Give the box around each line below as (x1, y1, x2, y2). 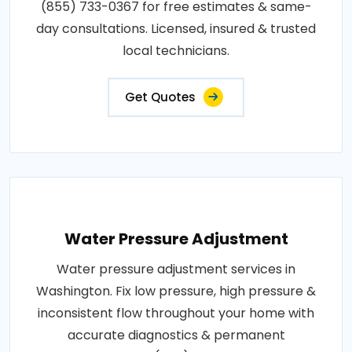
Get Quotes (125, 88, 196, 105)
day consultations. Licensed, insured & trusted (36, 19, 316, 38)
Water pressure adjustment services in (57, 259, 295, 278)
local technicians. (123, 41, 229, 60)
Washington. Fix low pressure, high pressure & (36, 281, 316, 300)
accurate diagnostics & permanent (67, 325, 285, 344)
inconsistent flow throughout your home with (38, 303, 314, 322)
